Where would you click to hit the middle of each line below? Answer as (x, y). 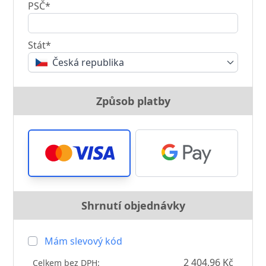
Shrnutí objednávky (133, 205)
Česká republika (88, 62)
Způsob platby (133, 101)
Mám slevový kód (84, 241)
